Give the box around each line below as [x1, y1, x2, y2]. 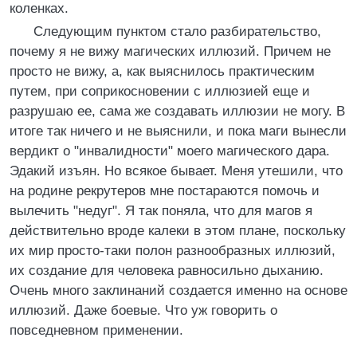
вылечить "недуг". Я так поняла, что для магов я [10, 203, 312, 218]
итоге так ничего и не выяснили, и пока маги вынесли [10, 124, 347, 139]
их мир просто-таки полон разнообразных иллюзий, [10, 243, 335, 258]
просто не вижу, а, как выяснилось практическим [10, 64, 315, 79]
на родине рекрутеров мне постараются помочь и [10, 183, 320, 198]
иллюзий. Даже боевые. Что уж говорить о [10, 303, 277, 318]
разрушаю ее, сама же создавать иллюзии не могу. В [10, 104, 345, 119]
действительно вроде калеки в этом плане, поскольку [10, 223, 346, 238]
